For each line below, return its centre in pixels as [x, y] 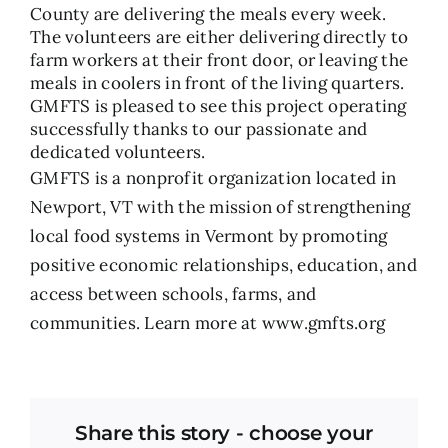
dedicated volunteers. [118, 152]
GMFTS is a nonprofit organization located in [213, 178]
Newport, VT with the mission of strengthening [220, 207]
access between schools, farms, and [173, 294]
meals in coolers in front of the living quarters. [217, 83]
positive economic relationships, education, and [223, 265]
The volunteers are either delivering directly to [219, 37]
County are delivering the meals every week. [208, 14]
